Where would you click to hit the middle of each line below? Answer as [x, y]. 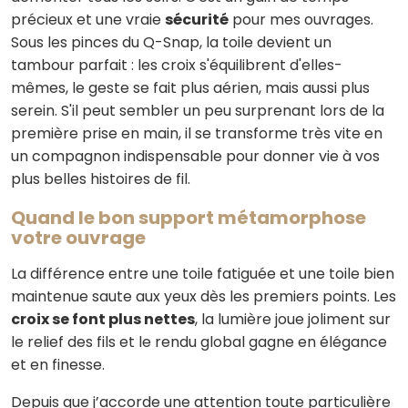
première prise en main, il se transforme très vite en [197, 133]
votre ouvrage [78, 238]
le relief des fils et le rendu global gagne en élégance [199, 342]
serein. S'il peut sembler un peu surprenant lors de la [198, 111]
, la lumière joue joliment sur [293, 319]
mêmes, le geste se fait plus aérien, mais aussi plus [190, 88]
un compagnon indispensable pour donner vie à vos [195, 156]
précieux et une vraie [88, 20]
